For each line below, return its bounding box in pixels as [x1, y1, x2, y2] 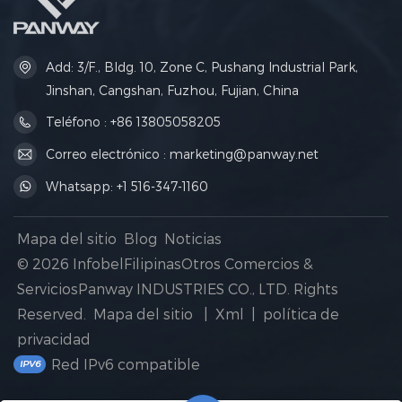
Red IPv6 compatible [51, 354, 201, 372]
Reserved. [17, 304, 86, 322]
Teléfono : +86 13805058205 [46, 114, 221, 130]
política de [263, 304, 339, 322]
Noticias [164, 229, 222, 247]
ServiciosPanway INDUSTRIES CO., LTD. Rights [17, 279, 338, 297]
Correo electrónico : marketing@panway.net [46, 146, 319, 162]
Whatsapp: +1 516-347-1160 [46, 178, 208, 194]
